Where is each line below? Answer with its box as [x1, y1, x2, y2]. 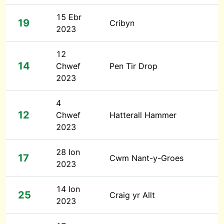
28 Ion [56, 147, 80, 157]
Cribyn [109, 18, 134, 28]
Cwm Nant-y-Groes [109, 153, 183, 163]
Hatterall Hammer [109, 110, 176, 120]
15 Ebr [56, 12, 81, 22]
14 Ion [56, 184, 80, 194]
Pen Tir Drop [109, 61, 157, 71]
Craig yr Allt [109, 190, 155, 200]
